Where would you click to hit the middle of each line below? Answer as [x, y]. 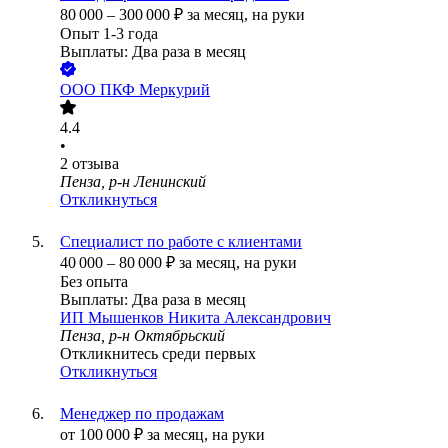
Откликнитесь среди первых [158, 354]
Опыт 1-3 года [109, 34]
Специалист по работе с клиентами [181, 242]
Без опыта [94, 282]
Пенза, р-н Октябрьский [142, 336]
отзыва [95, 164]
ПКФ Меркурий [155, 90]
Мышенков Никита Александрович [209, 318]
